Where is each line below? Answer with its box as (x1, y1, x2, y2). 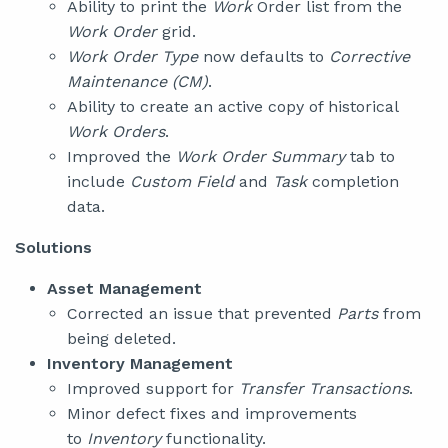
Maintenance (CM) (67, 72, 208, 91)
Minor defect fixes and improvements (67, 404, 357, 423)
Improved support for (67, 379, 239, 398)
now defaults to (198, 47, 329, 66)
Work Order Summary (176, 147, 345, 166)
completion (307, 172, 399, 191)
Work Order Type (67, 47, 198, 66)
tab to (345, 147, 395, 166)
